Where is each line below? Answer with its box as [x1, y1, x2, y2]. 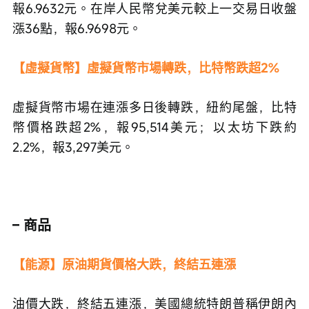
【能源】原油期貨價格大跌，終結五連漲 [12, 255, 236, 272]
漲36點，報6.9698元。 [12, 19, 141, 37]
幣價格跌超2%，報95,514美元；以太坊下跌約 [12, 118, 297, 135]
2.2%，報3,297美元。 [12, 138, 134, 155]
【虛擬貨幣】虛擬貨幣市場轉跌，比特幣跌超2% [12, 59, 279, 76]
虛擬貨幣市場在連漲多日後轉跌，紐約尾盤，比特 [12, 98, 297, 115]
